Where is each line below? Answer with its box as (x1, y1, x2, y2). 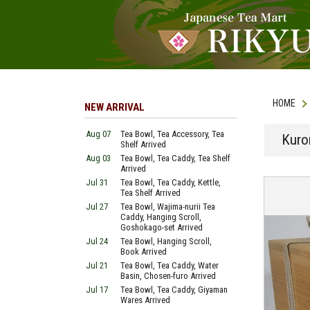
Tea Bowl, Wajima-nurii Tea (120, 201, 215, 212)
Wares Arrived (120, 295, 170, 305)
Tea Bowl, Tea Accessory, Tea (120, 129, 224, 139)
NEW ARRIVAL (84, 101, 145, 113)
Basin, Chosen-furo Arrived (120, 271, 216, 281)
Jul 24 (86, 236, 108, 246)
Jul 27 (86, 201, 108, 212)
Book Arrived (120, 246, 167, 257)
